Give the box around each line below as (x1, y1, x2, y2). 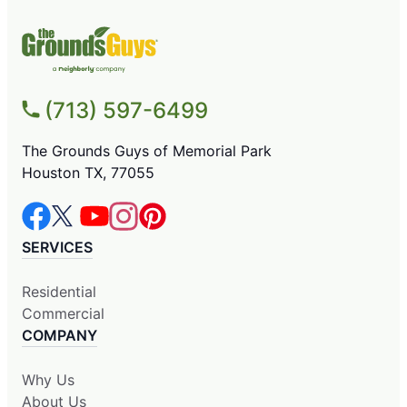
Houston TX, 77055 (22, 164, 154, 183)
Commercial (22, 304, 104, 323)
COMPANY (22, 326, 97, 345)
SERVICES (22, 238, 93, 257)
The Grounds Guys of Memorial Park (22, 142, 272, 161)
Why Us (22, 371, 74, 390)
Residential (22, 283, 96, 302)
